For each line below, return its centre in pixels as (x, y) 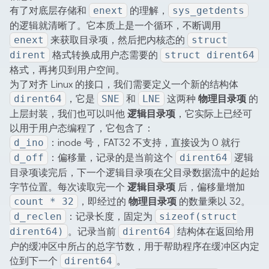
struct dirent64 (210, 55)
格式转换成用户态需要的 (105, 55)
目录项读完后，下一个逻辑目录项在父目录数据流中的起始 (134, 173)
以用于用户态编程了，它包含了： (82, 128)
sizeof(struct (198, 217)
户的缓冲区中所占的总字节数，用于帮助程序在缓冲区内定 (134, 246)
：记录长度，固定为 (110, 216)
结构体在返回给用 (214, 231)
